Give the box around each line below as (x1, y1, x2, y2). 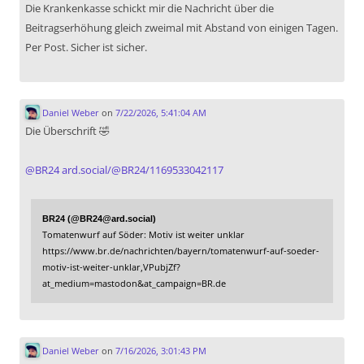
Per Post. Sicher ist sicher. (25, 40, 147, 55)
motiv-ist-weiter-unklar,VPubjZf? (42, 261, 180, 274)
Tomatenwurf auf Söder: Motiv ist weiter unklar (42, 228, 245, 241)
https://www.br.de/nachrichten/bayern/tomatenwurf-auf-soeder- (42, 245, 319, 258)
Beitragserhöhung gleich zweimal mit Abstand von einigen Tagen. (25, 20, 338, 36)
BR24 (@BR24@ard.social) (42, 214, 156, 224)
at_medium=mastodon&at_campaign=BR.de (42, 277, 226, 290)
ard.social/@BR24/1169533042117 (62, 162, 223, 178)
